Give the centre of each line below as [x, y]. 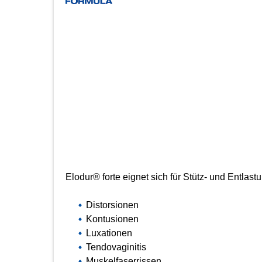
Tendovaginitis [116, 247]
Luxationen [109, 233]
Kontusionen [112, 219]
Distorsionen [112, 205]
